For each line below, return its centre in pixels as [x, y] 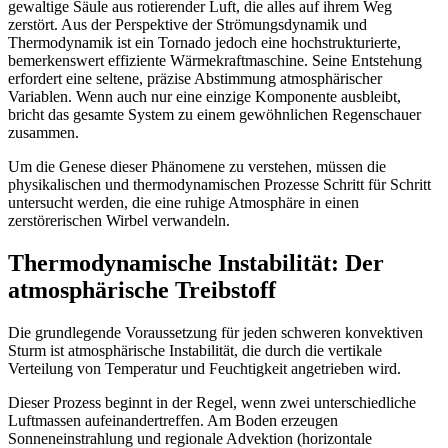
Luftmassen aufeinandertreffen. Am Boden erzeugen [173, 420]
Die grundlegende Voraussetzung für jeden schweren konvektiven [215, 332]
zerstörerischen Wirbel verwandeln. [119, 220]
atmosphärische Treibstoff [142, 289]
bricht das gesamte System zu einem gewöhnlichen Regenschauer [214, 114]
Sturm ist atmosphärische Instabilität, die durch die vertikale [195, 350]
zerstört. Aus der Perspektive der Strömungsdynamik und [187, 24]
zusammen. [43, 132]
